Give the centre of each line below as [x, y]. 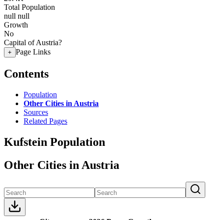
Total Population [29, 7]
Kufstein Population [55, 142]
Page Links [33, 52]
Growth [16, 25]
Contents [26, 73]
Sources [36, 112]
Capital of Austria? [33, 42]
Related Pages [45, 121]
